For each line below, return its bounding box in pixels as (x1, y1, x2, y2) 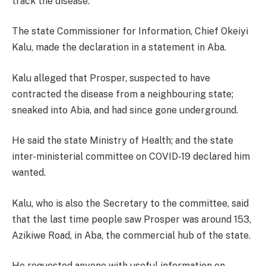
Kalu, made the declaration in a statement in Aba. (12, 42, 226, 53)
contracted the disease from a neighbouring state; (12, 88, 233, 100)
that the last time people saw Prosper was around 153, (12, 213, 251, 225)
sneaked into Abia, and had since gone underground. (12, 104, 238, 116)
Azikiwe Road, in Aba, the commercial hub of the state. (12, 229, 251, 241)
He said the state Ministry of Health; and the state (12, 135, 233, 147)
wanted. (12, 167, 46, 179)
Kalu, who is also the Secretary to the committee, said (12, 197, 249, 209)
